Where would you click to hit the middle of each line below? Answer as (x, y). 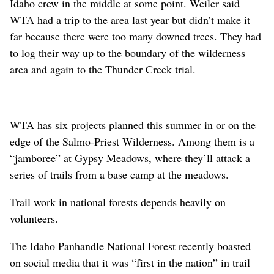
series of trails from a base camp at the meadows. (119, 174)
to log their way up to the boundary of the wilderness (128, 52)
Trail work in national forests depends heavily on (118, 202)
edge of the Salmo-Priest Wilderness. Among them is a (132, 141)
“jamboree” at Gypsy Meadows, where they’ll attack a (130, 157)
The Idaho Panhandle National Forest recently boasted (130, 246)
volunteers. (34, 218)
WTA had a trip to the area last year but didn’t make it (130, 19)
